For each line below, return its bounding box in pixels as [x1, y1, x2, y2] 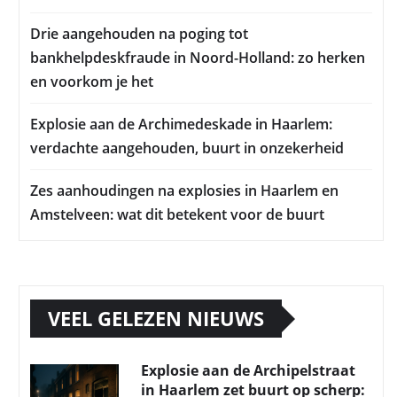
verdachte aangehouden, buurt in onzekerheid [30, 138, 344, 159]
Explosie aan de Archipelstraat [141, 361, 355, 381]
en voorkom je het [30, 72, 153, 92]
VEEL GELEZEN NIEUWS [48, 305, 264, 332]
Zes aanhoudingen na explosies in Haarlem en [30, 181, 339, 201]
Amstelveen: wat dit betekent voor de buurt [30, 205, 324, 225]
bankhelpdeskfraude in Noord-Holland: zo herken [30, 48, 365, 68]
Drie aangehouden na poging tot [30, 24, 248, 44]
